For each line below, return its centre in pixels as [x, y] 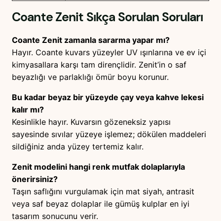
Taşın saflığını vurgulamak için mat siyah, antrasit [103, 191]
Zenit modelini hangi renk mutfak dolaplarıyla [98, 166]
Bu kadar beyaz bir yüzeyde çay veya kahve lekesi [108, 97]
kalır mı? [28, 109]
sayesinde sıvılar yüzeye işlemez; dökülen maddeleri [109, 134]
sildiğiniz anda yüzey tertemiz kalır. [78, 146]
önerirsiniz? [35, 179]
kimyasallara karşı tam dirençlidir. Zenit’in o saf [99, 64]
